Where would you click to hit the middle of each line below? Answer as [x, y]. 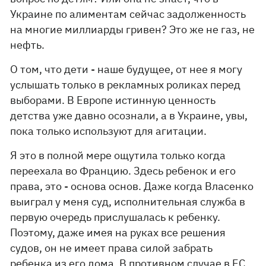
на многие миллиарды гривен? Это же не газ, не [133, 29]
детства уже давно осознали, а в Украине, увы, [129, 115]
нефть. [28, 45]
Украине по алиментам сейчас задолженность [128, 14]
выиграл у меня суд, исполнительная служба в [128, 202]
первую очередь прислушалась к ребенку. [115, 217]
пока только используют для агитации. [109, 131]
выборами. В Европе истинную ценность [113, 100]
